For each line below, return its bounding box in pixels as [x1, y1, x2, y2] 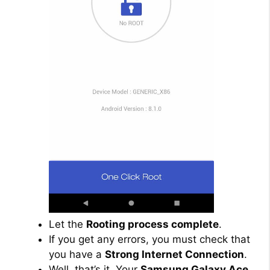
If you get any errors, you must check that [49, 233, 250, 246]
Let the [49, 218, 86, 231]
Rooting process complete [86, 218, 219, 231]
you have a [49, 248, 105, 261]
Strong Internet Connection [105, 248, 244, 261]
